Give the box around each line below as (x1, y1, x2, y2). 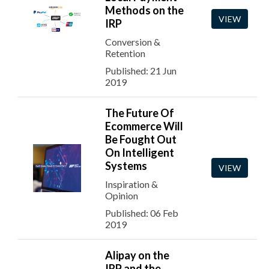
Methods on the (105, 4, 184, 17)
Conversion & (105, 36, 160, 47)
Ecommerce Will (105, 119, 183, 133)
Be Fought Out (105, 133, 177, 146)
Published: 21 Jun (105, 65, 177, 76)
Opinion (105, 190, 138, 201)
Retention (105, 47, 145, 59)
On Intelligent (105, 146, 174, 159)
